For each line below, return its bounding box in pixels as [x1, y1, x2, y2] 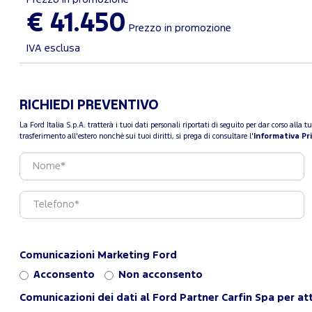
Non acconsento [118, 270, 203, 279]
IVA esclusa [26, 43, 80, 53]
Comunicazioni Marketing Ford [19, 250, 177, 260]
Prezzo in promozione [126, 23, 231, 33]
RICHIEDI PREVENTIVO [19, 99, 159, 111]
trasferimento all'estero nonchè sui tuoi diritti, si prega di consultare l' [19, 132, 253, 140]
